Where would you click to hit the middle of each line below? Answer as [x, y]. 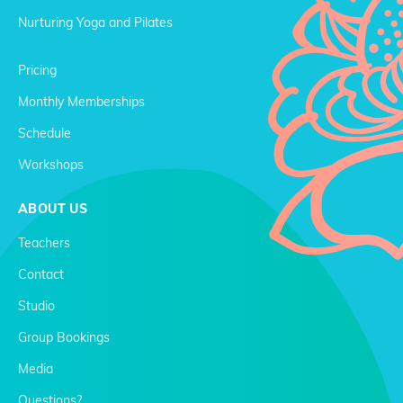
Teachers [44, 243]
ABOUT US [53, 208]
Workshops [51, 164]
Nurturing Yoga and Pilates [95, 22]
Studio [36, 306]
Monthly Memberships [81, 101]
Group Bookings [64, 338]
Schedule [45, 133]
